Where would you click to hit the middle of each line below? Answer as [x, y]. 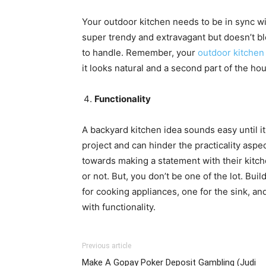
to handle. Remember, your [140, 53]
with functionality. [119, 207]
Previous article [107, 246]
